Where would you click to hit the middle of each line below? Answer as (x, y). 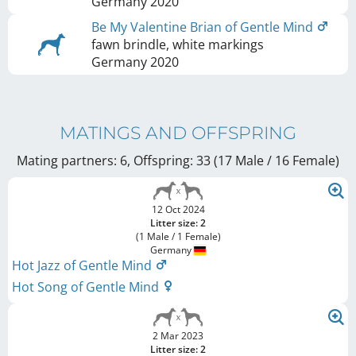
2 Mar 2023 (178, 336)
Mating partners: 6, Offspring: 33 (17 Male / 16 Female (176, 161)
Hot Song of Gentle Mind (87, 287)
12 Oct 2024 (178, 210)
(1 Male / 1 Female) (178, 237)
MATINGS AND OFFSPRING (178, 133)
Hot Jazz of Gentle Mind (83, 266)
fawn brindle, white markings (178, 45)
